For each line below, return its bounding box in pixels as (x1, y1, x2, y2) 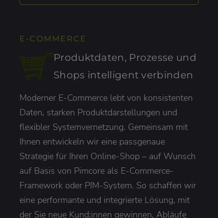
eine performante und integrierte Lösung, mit (19, 194, 190, 206)
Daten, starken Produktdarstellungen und (19, 106, 177, 118)
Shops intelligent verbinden (54, 69, 194, 81)
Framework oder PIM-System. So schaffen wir (19, 179, 196, 191)
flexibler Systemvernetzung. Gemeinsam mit (19, 121, 188, 133)
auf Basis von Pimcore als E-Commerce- (19, 164, 174, 177)
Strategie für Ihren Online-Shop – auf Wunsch (19, 150, 196, 162)
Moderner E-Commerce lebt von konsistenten (19, 91, 193, 104)
